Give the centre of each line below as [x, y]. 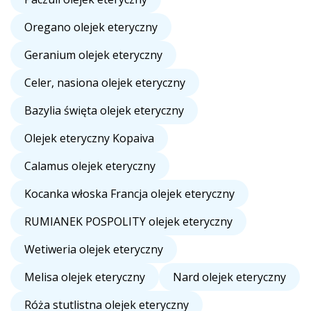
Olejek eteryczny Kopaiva [89, 138]
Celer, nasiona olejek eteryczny [105, 83]
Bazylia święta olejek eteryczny [104, 111]
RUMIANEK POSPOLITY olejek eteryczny [128, 222]
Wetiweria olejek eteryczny [94, 250]
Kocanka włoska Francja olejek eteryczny [129, 194]
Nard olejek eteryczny [229, 277]
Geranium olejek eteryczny [93, 55]
